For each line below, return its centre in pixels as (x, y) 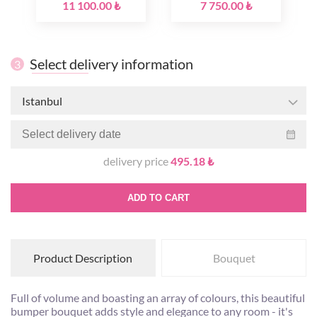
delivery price (137, 161)
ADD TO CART (158, 198)
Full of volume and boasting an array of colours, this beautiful (158, 298)
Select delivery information (111, 64)
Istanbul (42, 100)
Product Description (83, 258)
